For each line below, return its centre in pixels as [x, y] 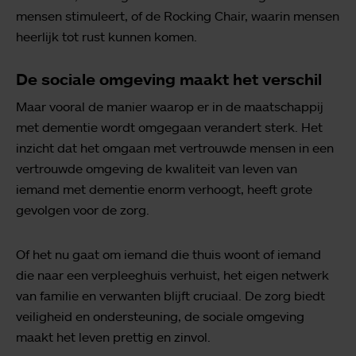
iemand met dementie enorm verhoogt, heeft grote [164, 189]
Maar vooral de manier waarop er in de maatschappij [170, 106]
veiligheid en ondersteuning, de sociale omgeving [160, 316]
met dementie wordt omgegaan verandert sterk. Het [169, 127]
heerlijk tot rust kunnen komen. [106, 36]
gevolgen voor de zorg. [83, 209]
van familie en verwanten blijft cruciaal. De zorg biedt [170, 295]
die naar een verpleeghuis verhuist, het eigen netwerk [172, 275]
